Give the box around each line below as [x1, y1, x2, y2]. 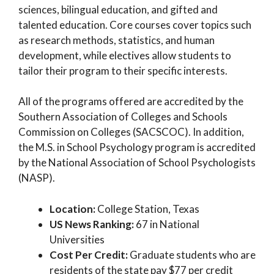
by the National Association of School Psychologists [18, 156, 256, 169]
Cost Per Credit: [50, 248, 130, 261]
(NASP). [18, 171, 55, 185]
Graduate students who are [130, 248, 256, 261]
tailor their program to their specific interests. [18, 64, 228, 77]
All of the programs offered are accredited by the [18, 95, 243, 108]
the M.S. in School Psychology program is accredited [18, 141, 256, 154]
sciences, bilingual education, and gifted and [18, 2, 218, 16]
